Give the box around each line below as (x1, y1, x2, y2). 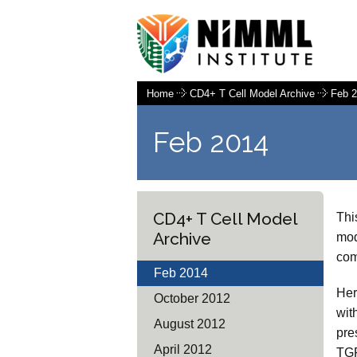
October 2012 (154, 292, 231, 305)
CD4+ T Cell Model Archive (190, 88, 318, 100)
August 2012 (154, 317, 226, 331)
